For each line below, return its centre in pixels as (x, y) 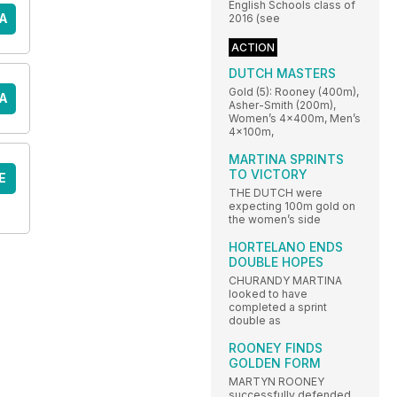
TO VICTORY (268, 175)
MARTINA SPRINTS (286, 160)
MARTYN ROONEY (276, 382)
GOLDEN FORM (275, 363)
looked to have (268, 294)
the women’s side (275, 220)
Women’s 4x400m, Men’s (295, 119)
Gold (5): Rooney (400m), (294, 92)
